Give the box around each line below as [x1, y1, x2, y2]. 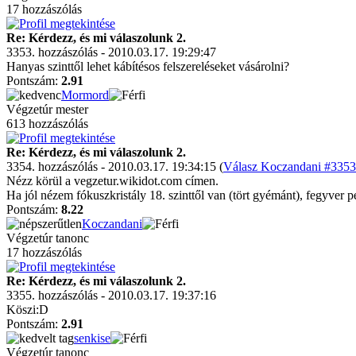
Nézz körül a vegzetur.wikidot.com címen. [6, 174, 222, 188]
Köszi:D [6, 303, 48, 316]
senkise [74, 331, 110, 345]
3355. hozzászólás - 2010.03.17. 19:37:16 [6, 288, 216, 302]
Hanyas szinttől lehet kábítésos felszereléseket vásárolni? [6, 60, 289, 73]
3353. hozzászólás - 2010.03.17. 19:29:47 [6, 45, 216, 59]
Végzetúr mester [6, 103, 88, 116]
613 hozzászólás [6, 117, 88, 130]
